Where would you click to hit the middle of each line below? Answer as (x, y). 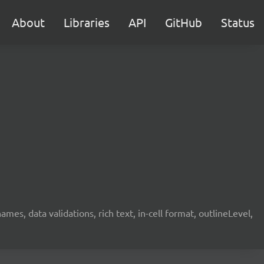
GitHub (184, 22)
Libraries (87, 22)
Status (238, 22)
